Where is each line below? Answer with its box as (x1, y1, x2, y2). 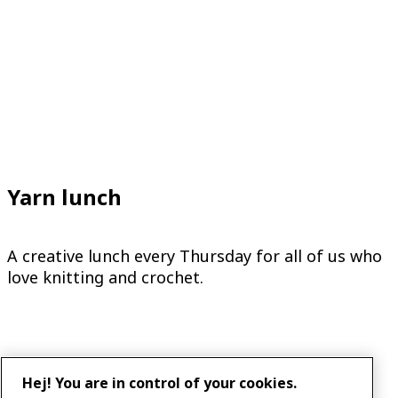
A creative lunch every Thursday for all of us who (7, 244, 382, 267)
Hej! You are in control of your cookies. (22, 372, 297, 393)
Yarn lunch (7, 182, 122, 212)
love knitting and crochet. (7, 266, 203, 288)
